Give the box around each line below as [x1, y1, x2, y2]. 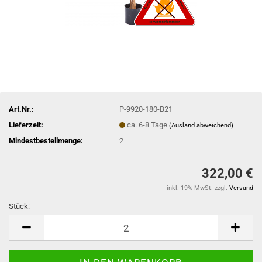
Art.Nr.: [9, 104, 34, 113]
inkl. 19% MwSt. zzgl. [167, 184, 229, 192]
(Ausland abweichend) [169, 121, 234, 129]
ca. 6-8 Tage [127, 120, 170, 129]
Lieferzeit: [9, 120, 43, 129]
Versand [229, 184, 253, 192]
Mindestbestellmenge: [9, 136, 83, 145]
